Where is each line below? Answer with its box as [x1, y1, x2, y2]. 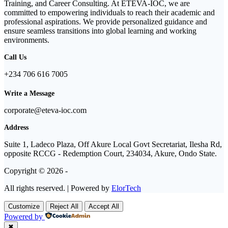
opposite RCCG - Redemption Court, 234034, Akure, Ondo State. [4, 149, 217, 158]
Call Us [4, 53, 26, 62]
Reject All [50, 203, 78, 211]
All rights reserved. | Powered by [4, 184, 111, 193]
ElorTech [111, 184, 141, 193]
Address [4, 123, 28, 132]
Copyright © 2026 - [4, 166, 68, 176]
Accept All [89, 203, 119, 211]
